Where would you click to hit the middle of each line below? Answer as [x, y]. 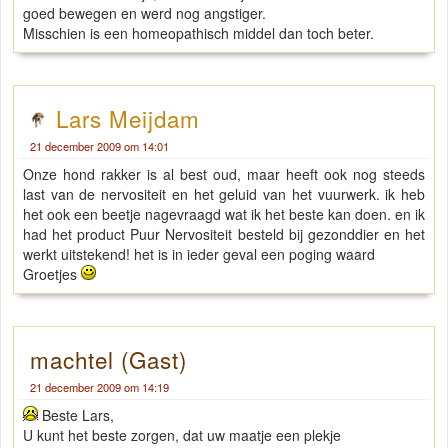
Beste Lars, [76, 415]
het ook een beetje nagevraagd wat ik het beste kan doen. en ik [224, 214]
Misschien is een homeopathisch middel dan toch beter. [198, 33]
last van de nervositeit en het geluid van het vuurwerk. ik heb [224, 194]
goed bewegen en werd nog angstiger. [144, 13]
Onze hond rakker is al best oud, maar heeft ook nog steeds [224, 174]
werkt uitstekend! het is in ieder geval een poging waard [199, 254]
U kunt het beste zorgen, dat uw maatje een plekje [182, 435]
